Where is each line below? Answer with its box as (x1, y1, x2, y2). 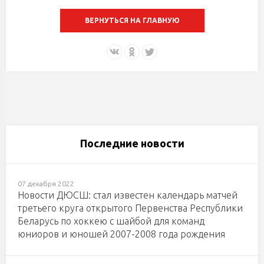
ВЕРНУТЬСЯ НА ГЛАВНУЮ (84, 16, 180, 24)
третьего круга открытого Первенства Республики (18, 202, 243, 213)
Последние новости (80, 137, 184, 149)
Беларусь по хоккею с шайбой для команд (18, 215, 204, 226)
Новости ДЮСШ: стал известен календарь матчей (18, 189, 237, 200)
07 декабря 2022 (18, 179, 74, 187)
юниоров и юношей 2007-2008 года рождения (18, 228, 225, 239)
